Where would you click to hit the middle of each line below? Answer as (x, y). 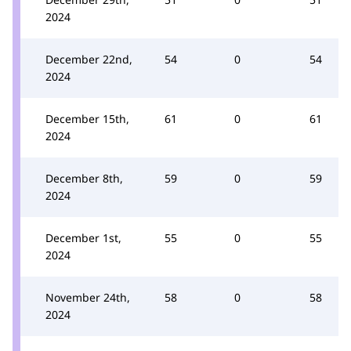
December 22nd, (89, 59)
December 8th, (84, 178)
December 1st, (83, 237)
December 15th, (87, 118)
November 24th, (88, 297)
